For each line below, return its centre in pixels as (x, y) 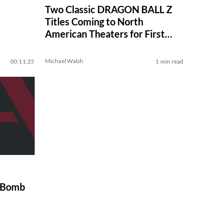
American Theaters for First (105, 34)
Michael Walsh (64, 61)
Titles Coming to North (94, 22)
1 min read (170, 62)
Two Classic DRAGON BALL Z (108, 10)
